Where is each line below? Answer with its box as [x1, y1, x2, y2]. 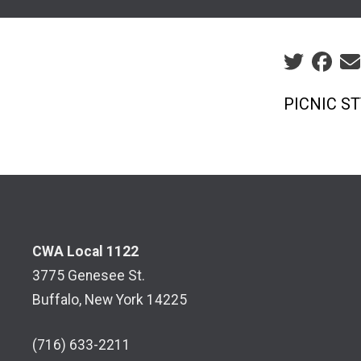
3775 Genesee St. [32, 268, 145, 284]
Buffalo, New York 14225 [32, 292, 187, 308]
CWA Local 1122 [32, 243, 139, 259]
